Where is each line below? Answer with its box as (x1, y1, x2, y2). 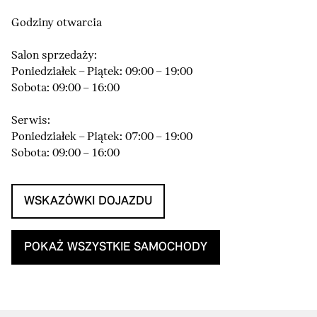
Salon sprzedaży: (11, 48, 97, 62)
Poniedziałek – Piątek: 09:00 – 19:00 (11, 64, 192, 79)
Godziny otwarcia (11, 16, 102, 30)
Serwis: (11, 113, 50, 127)
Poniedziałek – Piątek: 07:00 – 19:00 (11, 129, 192, 144)
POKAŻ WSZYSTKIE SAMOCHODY (24, 240, 207, 254)
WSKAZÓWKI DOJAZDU (24, 194, 152, 208)
